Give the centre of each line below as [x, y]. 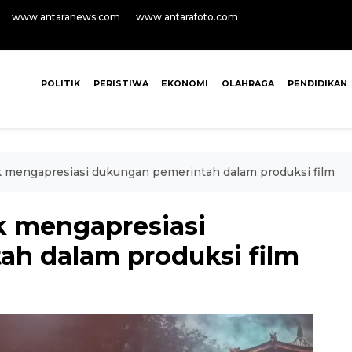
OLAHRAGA [248, 83]
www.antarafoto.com [187, 17]
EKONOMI [185, 83]
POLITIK [60, 83]
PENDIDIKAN [317, 83]
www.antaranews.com [66, 17]
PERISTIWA [121, 83]
